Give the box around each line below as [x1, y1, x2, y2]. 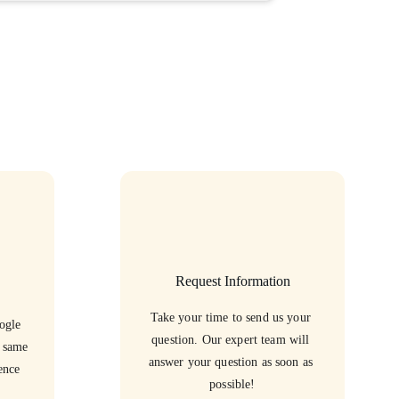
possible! [209, 378, 256, 391]
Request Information [175, 273, 290, 289]
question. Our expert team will [151, 333, 313, 346]
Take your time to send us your [150, 311, 314, 324]
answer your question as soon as [148, 355, 317, 369]
